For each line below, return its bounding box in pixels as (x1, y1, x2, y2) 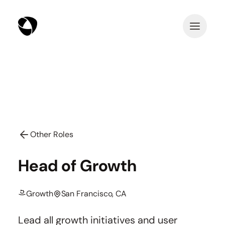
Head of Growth (18, 155, 137, 176)
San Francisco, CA (61, 188, 127, 199)
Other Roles (30, 129, 73, 140)
